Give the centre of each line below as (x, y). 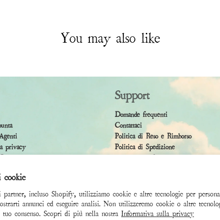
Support (132, 96)
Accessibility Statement (147, 158)
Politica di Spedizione (145, 147)
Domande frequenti (141, 115)
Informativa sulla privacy (158, 214)
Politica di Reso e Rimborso (153, 136)
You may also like (110, 38)
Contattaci (128, 125)
